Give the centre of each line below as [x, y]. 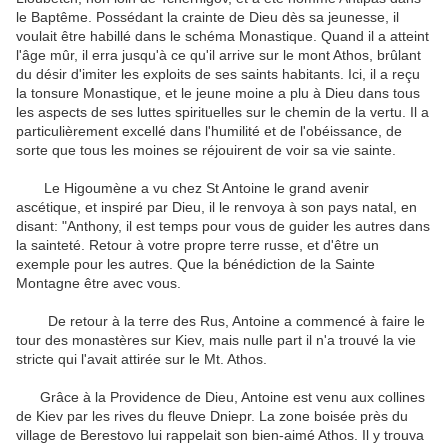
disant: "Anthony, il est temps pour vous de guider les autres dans [223, 226]
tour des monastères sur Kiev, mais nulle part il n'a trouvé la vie [216, 340]
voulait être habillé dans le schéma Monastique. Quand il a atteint [222, 36]
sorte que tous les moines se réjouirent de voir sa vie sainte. [206, 150]
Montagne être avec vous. [98, 283]
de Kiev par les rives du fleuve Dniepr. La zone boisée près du [212, 416]
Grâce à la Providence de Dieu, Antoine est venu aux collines [220, 397]
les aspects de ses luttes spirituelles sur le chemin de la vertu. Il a [222, 112]
